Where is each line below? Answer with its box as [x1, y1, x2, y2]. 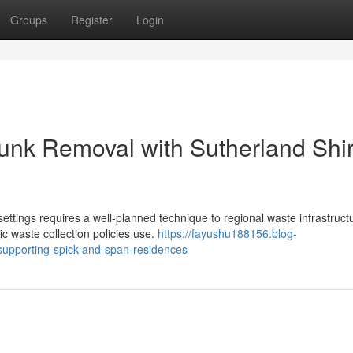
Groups [10, 12, 47, 28]
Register [71, 12, 113, 28]
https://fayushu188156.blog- [158, 225, 297, 241]
